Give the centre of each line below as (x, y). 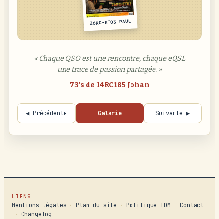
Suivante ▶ (173, 113)
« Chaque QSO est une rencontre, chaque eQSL (109, 59)
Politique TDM (148, 205)
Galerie (109, 113)
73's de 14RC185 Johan (109, 85)
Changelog (36, 214)
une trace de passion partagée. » (109, 70)
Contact (192, 205)
